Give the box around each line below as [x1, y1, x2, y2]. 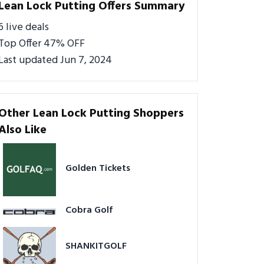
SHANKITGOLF [65, 239, 127, 255]
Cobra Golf [65, 203, 113, 219]
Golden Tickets [65, 161, 130, 177]
